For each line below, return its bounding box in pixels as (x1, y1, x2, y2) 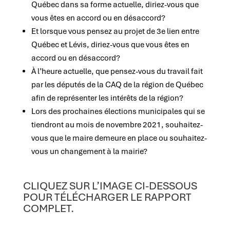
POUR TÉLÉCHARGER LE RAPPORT (23, 190, 191, 204)
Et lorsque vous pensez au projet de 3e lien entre (31, 26, 199, 36)
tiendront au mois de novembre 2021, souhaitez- (31, 120, 203, 130)
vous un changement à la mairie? (31, 146, 147, 157)
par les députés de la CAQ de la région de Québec (31, 80, 203, 90)
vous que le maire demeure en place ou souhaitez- (31, 133, 207, 143)
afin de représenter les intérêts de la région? (31, 93, 183, 103)
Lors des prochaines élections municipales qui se (31, 106, 205, 117)
